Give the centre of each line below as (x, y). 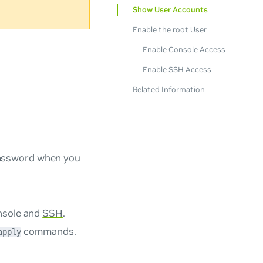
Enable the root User (169, 30)
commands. (48, 231)
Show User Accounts (170, 10)
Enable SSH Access (177, 70)
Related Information (168, 89)
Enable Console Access (184, 50)
